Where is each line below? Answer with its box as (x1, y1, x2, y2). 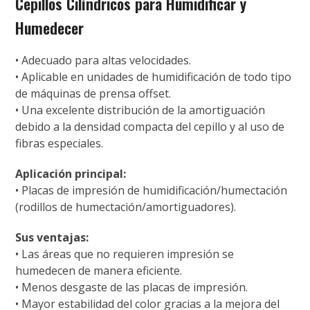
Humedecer (15, 17, 84, 39)
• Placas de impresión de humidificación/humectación (15, 183, 288, 199)
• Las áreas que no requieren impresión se (15, 246, 235, 262)
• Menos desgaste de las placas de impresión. (15, 280, 248, 295)
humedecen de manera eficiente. (15, 263, 183, 279)
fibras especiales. (15, 136, 104, 152)
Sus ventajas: (15, 230, 89, 246)
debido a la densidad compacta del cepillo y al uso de (15, 119, 285, 135)
